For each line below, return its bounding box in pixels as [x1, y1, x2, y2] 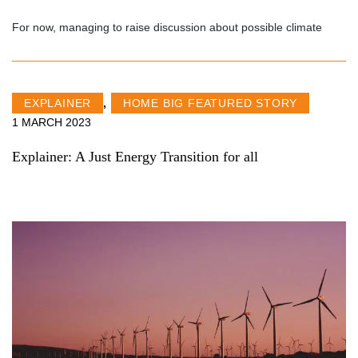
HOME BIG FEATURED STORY [122, 97, 298, 110]
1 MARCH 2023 [12, 116, 91, 129]
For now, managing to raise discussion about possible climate [12, 21, 322, 34]
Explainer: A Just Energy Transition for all [12, 149, 258, 165]
